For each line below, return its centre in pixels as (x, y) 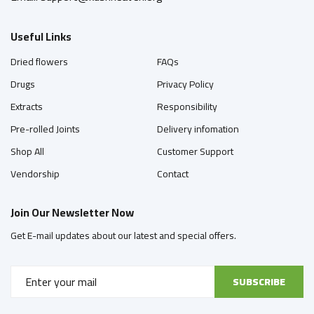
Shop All (27, 151)
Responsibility (187, 107)
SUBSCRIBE (259, 281)
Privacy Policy (185, 84)
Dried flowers (39, 62)
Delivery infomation (198, 129)
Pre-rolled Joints (45, 129)
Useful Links (41, 36)
